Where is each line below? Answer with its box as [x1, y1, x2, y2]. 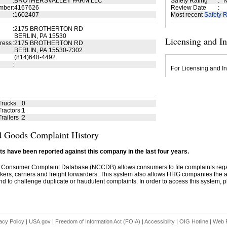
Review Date [170, 4, 206, 11]
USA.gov [28, 218, 51, 224]
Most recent [170, 11, 204, 18]
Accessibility [144, 218, 175, 224]
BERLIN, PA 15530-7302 [14, 47, 83, 54]
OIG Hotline [179, 218, 208, 224]
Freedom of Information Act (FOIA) [55, 218, 140, 224]
